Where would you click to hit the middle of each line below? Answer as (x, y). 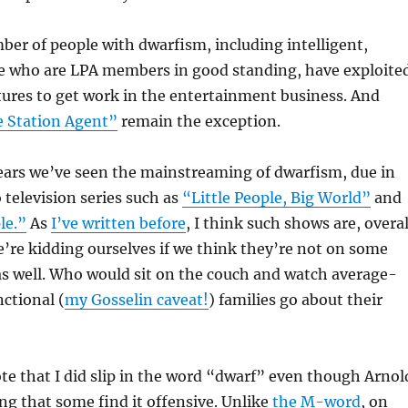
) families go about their (295, 300)
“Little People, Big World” (276, 198)
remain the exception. (199, 121)
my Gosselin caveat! (136, 300)
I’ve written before (118, 223)
